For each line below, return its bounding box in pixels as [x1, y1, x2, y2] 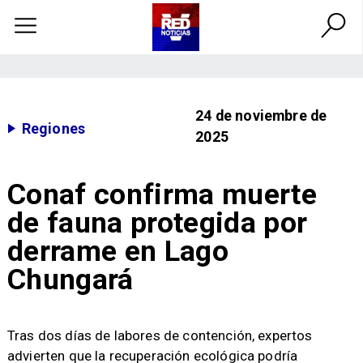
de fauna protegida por [6, 205, 308, 240]
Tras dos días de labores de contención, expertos [6, 327, 313, 344]
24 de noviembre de [195, 107, 327, 125]
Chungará [6, 262, 134, 297]
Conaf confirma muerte [6, 177, 317, 211]
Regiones [21, 119, 86, 137]
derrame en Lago [6, 233, 228, 268]
